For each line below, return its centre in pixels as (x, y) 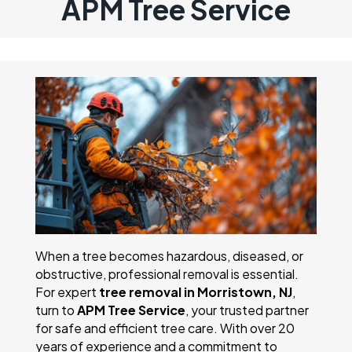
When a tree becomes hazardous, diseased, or (170, 256)
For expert (68, 292)
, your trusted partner (247, 310)
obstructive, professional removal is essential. (167, 274)
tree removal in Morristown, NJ (196, 292)
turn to (57, 310)
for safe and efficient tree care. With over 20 (165, 328)
